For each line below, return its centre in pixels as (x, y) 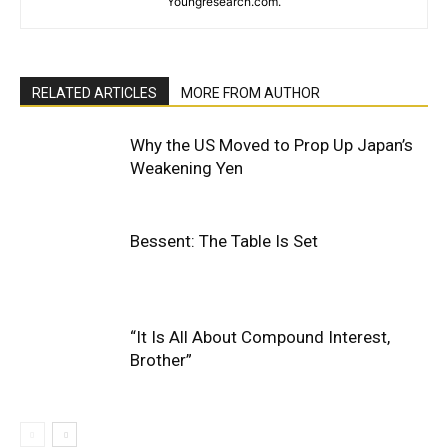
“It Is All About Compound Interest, (260, 337)
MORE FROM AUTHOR (250, 93)
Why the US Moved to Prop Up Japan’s (271, 145)
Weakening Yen (186, 168)
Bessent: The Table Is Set (224, 241)
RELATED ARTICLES (94, 93)
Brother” (161, 360)
